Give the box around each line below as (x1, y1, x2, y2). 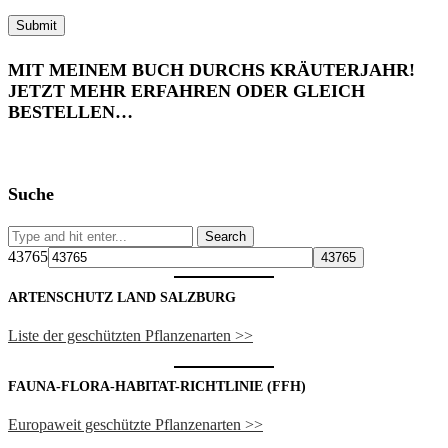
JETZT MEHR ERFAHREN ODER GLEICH (8, 81, 365, 102)
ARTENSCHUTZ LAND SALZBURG (8, 289, 236, 305)
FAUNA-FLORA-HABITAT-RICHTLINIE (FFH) (8, 379, 306, 395)
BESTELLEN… (8, 102, 133, 123)
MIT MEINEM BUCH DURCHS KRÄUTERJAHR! (8, 60, 415, 81)
